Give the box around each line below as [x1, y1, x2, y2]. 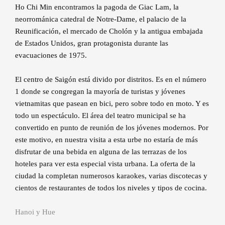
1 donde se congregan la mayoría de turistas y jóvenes [15, 87, 185, 96]
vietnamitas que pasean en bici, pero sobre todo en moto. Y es [15, 99, 209, 108]
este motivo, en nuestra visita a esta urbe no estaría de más [15, 136, 198, 144]
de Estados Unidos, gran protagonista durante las [15, 39, 168, 48]
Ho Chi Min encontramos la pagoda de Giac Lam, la [15, 3, 179, 12]
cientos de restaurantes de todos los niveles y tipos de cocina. [15, 184, 207, 192]
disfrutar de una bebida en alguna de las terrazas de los [15, 148, 187, 156]
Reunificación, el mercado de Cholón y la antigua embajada [15, 27, 203, 36]
